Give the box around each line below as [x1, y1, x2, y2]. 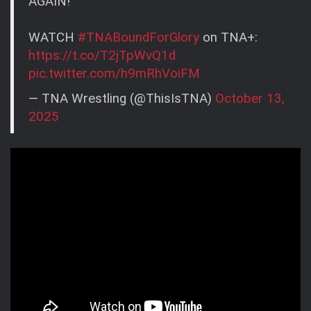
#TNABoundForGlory [78, 29, 199, 45]
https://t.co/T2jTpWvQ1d [28, 47, 176, 63]
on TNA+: [199, 29, 258, 45]
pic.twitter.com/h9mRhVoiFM [28, 65, 200, 81]
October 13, [215, 91, 285, 107]
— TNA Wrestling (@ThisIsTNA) [28, 91, 215, 107]
